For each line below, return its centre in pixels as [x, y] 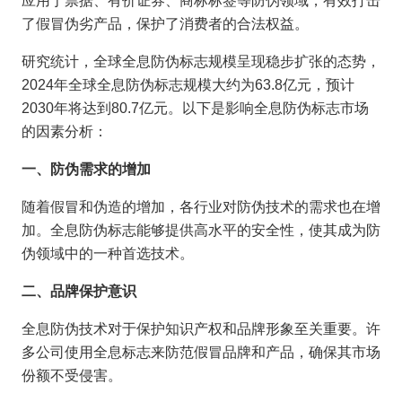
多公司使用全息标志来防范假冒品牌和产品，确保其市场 [201, 352]
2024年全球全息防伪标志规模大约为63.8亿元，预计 [188, 84]
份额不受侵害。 [72, 375]
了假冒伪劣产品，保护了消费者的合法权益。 [165, 23]
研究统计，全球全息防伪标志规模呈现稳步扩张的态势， [201, 61]
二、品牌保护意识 [79, 291]
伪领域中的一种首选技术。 [108, 253]
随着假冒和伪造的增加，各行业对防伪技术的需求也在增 [201, 206]
